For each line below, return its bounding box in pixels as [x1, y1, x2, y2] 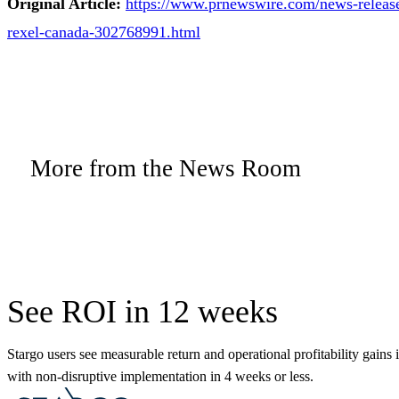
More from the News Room [30, 154, 301, 182]
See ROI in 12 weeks [7, 293, 278, 330]
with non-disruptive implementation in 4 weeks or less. [7, 368, 313, 384]
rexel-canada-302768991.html [7, 22, 200, 41]
